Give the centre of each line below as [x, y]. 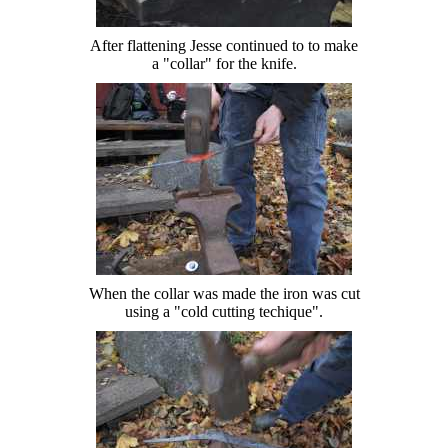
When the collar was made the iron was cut [224, 293]
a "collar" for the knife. [224, 63]
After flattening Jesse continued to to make [224, 45]
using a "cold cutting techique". [224, 311]
